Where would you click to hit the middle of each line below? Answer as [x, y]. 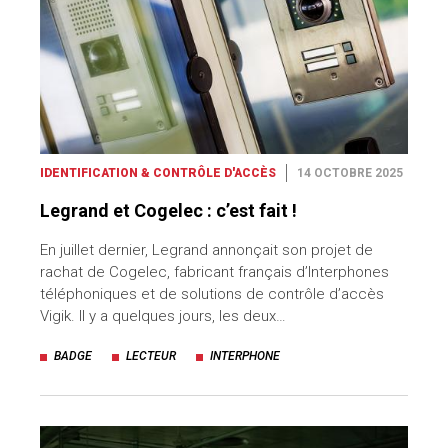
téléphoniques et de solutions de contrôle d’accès [212, 294]
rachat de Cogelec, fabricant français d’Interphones [214, 272]
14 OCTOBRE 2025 [350, 173]
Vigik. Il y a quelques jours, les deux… [163, 316]
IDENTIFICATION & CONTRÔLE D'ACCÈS [158, 173]
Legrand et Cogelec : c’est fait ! [168, 211]
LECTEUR [151, 356]
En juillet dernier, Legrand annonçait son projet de [206, 250]
